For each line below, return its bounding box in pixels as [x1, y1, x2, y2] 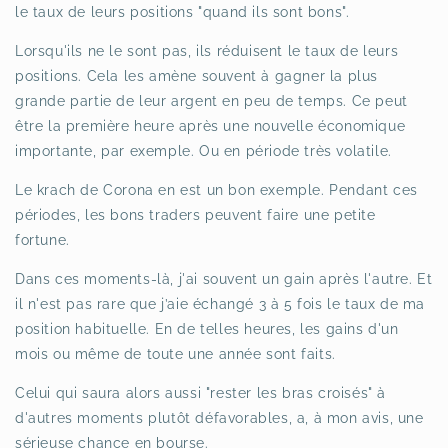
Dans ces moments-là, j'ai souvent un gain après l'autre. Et [15, 271, 433, 288]
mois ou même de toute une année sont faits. [15, 346, 341, 363]
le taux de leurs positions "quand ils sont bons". [15, 4, 355, 21]
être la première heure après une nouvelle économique [15, 118, 406, 135]
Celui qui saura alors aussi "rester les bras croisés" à [15, 385, 387, 402]
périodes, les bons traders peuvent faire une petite [15, 207, 376, 224]
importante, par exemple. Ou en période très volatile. [15, 143, 397, 160]
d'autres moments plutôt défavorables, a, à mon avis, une [15, 410, 424, 427]
